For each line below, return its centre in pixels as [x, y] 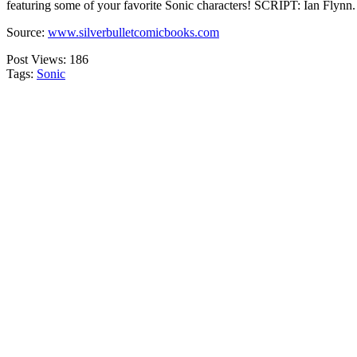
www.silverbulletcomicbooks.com [133, 33]
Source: [27, 33]
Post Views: [36, 60]
